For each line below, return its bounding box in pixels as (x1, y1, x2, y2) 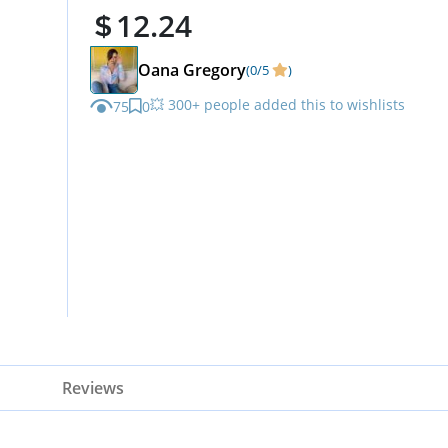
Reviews (62, 377, 124, 399)
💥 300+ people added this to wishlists (150, 95, 405, 114)
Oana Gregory (138, 59, 246, 81)
